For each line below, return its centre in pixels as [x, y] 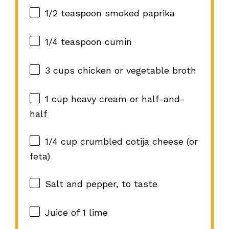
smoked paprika [138, 13]
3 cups [60, 71]
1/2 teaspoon [73, 13]
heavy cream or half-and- [126, 99]
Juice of [63, 213]
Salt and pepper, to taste [101, 184]
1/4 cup [61, 142]
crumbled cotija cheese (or [137, 142]
